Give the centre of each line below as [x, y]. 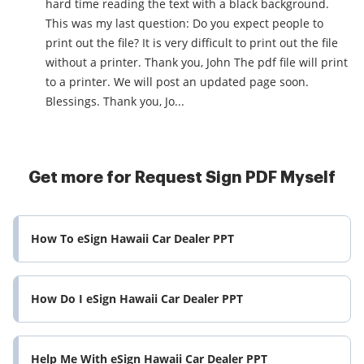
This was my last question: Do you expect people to [119, 24]
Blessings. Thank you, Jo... [175, 102]
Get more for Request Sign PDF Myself [182, 178]
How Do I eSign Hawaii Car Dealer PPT [137, 299]
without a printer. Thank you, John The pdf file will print [95, 63]
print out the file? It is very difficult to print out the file [192, 43]
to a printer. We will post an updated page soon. [177, 82]
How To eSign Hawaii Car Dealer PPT [132, 239]
